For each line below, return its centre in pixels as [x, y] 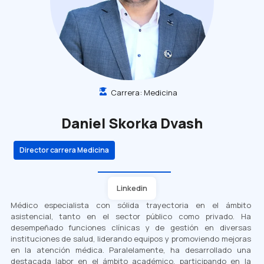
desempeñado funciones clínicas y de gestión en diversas [131, 227]
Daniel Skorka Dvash [132, 123]
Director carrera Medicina [64, 150]
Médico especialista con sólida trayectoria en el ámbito [131, 205]
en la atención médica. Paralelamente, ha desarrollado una [131, 250]
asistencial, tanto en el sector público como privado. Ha [131, 216]
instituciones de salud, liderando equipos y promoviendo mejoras [131, 238]
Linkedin [132, 188]
